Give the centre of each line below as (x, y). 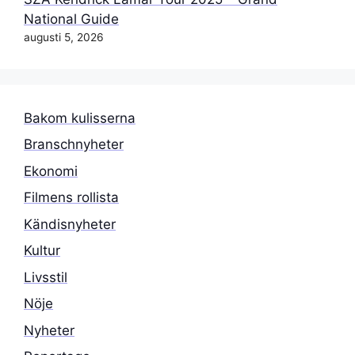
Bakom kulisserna (80, 118)
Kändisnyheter (70, 224)
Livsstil (46, 277)
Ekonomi (51, 171)
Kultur (42, 251)
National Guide (71, 19)
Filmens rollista (71, 198)
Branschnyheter (74, 145)
